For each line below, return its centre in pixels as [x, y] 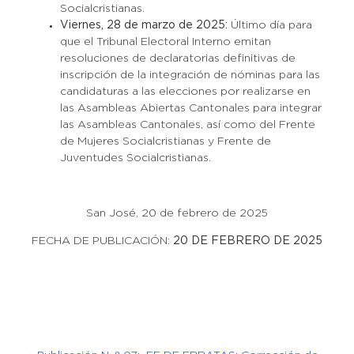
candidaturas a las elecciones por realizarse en [185, 92]
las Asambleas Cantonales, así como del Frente [187, 125]
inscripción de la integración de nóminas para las [190, 75]
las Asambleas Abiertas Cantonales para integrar [190, 108]
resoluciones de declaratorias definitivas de [177, 58]
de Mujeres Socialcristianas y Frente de [165, 141]
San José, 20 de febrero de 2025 [177, 213]
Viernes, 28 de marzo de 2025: [145, 25]
